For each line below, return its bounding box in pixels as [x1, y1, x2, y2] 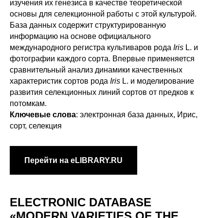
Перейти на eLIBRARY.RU [24, 156, 123, 164]
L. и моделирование [120, 76, 194, 85]
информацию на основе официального [10, 32, 151, 40]
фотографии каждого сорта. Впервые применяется [10, 54, 195, 63]
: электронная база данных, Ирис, [76, 110, 198, 119]
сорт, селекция [10, 121, 62, 130]
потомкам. [10, 99, 47, 108]
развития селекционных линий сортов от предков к [10, 88, 194, 96]
